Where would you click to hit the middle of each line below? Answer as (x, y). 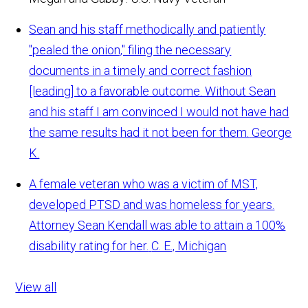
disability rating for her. (89, 245)
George (272, 132)
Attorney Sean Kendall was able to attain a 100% (157, 225)
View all (36, 287)
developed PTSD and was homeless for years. (152, 204)
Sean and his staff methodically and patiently (147, 29)
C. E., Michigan (189, 245)
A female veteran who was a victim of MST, (144, 184)
